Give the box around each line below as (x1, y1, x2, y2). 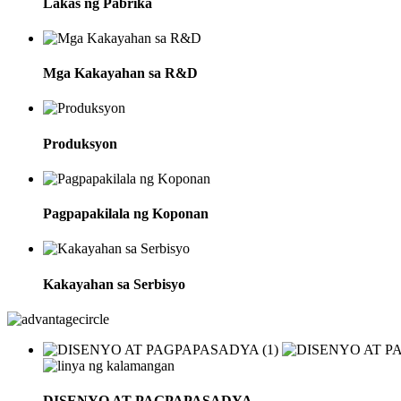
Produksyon (43, 135, 117, 151)
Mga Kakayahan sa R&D (43, 65, 198, 81)
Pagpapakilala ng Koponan (43, 206, 209, 222)
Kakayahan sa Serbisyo (43, 276, 185, 292)
